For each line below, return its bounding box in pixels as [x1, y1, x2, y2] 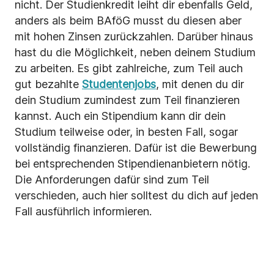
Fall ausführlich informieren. [15, 205, 152, 218]
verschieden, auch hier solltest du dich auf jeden [15, 189, 258, 202]
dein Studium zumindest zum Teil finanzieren [15, 94, 240, 107]
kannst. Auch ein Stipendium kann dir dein [15, 109, 226, 123]
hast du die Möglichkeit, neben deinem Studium [15, 46, 256, 59]
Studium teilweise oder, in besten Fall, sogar [15, 125, 238, 139]
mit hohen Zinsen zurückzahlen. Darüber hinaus [15, 30, 253, 43]
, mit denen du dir [156, 78, 244, 91]
